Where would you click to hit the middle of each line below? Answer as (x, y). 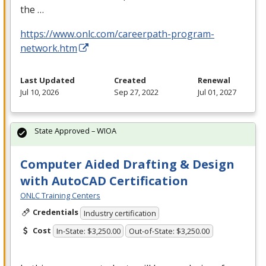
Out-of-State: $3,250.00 (170, 231)
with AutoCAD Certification (104, 181)
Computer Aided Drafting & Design (127, 164)
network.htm (49, 48)
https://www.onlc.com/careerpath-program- (117, 34)
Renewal (214, 80)
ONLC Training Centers (60, 196)
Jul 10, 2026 (39, 92)
